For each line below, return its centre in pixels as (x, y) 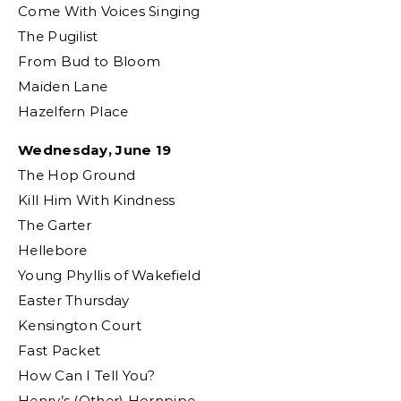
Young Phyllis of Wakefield (109, 275)
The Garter (55, 225)
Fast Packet (60, 350)
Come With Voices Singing (109, 11)
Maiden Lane (63, 86)
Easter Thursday (74, 300)
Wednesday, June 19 (102, 150)
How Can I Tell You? (87, 375)
